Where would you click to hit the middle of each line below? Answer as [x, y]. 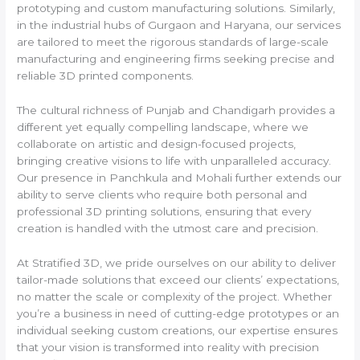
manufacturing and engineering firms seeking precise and [176, 58]
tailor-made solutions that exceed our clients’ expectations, [178, 279]
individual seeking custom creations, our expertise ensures [178, 330]
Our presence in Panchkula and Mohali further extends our [180, 177]
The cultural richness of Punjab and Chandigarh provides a [176, 110]
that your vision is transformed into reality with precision [168, 347]
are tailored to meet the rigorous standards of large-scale [173, 41]
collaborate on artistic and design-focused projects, [157, 143]
